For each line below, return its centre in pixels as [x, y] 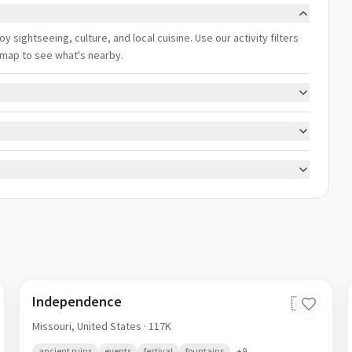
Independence [77, 301]
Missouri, [55, 326]
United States [110, 326]
